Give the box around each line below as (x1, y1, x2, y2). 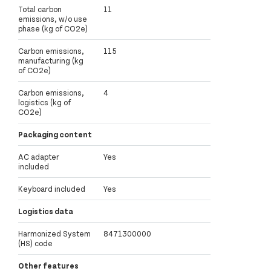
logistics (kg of (18, 97, 71, 107)
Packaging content (18, 129, 92, 139)
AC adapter (18, 151, 59, 162)
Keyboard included (18, 183, 85, 194)
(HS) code (18, 238, 53, 248)
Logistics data (18, 206, 73, 216)
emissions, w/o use (18, 13, 87, 24)
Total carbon (18, 4, 62, 14)
